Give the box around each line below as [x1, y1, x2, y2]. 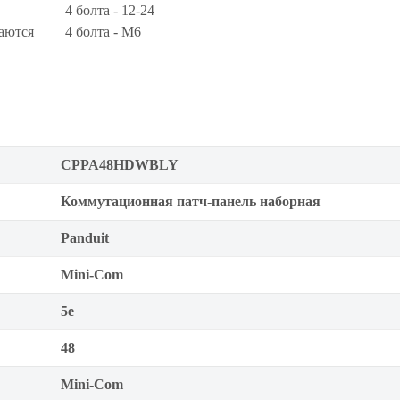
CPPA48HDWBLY [61, 157, 179, 172]
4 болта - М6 [65, 24, 141, 39]
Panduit [61, 230, 109, 246]
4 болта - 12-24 [65, 3, 154, 18]
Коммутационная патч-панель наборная [61, 194, 321, 209]
